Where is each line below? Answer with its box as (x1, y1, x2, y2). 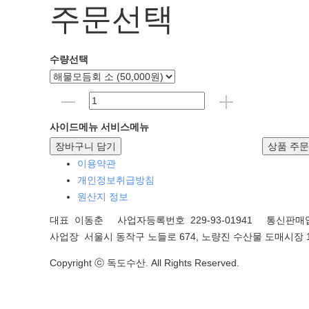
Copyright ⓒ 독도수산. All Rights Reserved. (50, 257, 239, 268)
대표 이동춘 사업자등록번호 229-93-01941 (50, 214, 263, 226)
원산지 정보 (77, 190, 128, 202)
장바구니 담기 (55, 140, 116, 152)
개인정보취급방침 (77, 174, 154, 186)
